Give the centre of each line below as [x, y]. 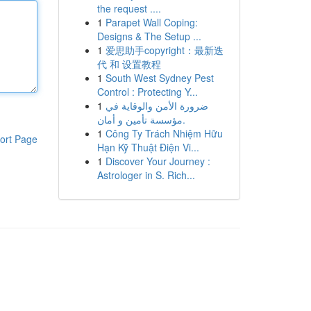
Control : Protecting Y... [147, 92]
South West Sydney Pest [159, 78]
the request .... [129, 8]
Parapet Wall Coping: [151, 22]
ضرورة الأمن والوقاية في [157, 106]
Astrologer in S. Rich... [146, 175]
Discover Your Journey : [158, 161]
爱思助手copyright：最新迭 [164, 50]
